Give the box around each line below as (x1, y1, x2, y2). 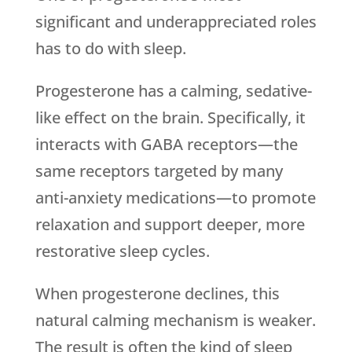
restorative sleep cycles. (35, 240, 210, 262)
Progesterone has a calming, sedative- (35, 80, 312, 101)
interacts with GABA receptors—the (35, 134, 298, 155)
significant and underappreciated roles (35, 11, 317, 32)
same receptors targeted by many (35, 160, 283, 181)
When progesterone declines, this (35, 283, 280, 304)
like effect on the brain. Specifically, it (35, 107, 306, 128)
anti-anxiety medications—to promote (35, 187, 316, 208)
